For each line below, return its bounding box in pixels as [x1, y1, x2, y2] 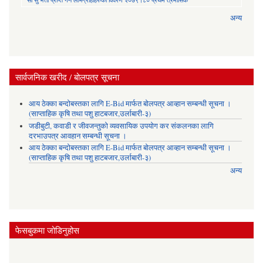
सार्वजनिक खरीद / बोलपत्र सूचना [15, 70, 119, 83]
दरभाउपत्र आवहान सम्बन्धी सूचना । [28, 130, 127, 141]
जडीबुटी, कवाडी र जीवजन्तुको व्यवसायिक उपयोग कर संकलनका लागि [28, 120, 214, 131]
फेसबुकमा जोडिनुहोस [15, 224, 79, 236]
